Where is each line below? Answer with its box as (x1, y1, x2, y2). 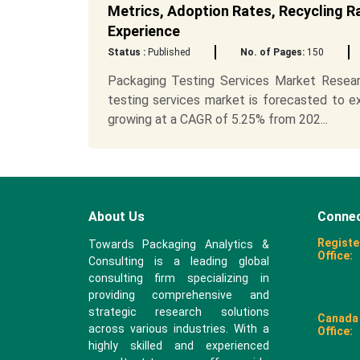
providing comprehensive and (88, 288, 269, 301)
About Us (88, 209, 145, 224)
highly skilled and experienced (88, 339, 269, 352)
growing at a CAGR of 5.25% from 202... (107, 112, 328, 127)
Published (145, 47, 190, 58)
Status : (107, 47, 145, 58)
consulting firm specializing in (88, 272, 269, 284)
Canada (317, 312, 358, 325)
